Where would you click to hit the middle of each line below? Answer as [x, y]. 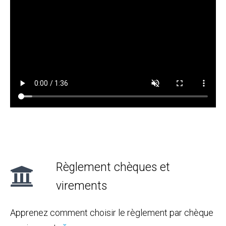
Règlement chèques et [113, 167]
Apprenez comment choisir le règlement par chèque [112, 212]
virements [81, 186]
